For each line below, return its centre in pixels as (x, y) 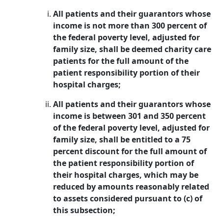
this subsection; (84, 210)
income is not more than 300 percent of (130, 26)
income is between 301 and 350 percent (129, 116)
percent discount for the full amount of (130, 151)
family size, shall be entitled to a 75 (122, 139)
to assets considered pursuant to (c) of (128, 198)
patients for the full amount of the (121, 61)
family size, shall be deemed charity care (132, 49)
